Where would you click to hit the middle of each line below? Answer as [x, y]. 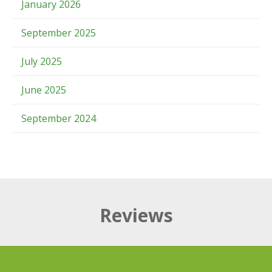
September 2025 [59, 32]
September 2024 [59, 118]
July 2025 [42, 61]
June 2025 [44, 90]
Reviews [136, 215]
